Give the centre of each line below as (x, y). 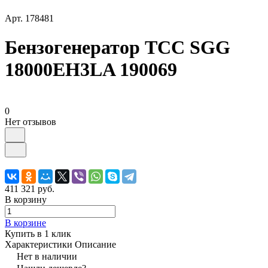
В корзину (26, 199)
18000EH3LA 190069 (91, 70)
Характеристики (39, 244)
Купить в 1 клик (38, 233)
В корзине (25, 223)
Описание (95, 244)
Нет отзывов (31, 121)
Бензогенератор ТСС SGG (118, 48)
